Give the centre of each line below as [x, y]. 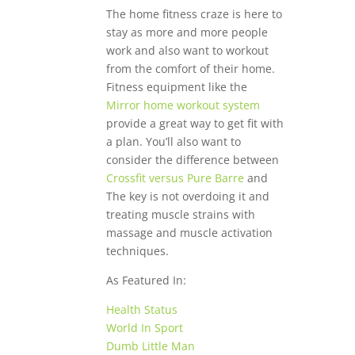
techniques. [138, 251]
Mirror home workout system [183, 105]
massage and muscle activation [190, 233]
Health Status [142, 310]
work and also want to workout [188, 51]
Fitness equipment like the [177, 87]
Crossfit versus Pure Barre [176, 178]
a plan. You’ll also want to [174, 142]
